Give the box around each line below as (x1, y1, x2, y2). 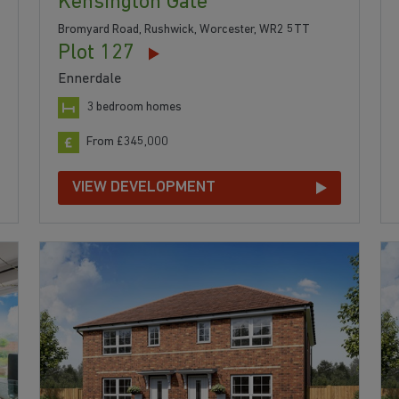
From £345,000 (85, 135, 168, 150)
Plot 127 (57, 43, 134, 65)
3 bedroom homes (85, 101, 182, 115)
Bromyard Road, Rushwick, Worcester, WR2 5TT (57, 23, 310, 37)
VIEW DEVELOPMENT (71, 179, 216, 197)
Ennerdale (57, 72, 121, 87)
